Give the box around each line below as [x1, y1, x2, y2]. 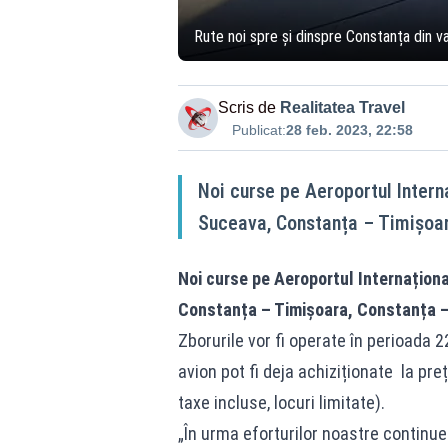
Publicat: [231, 122, 286, 138]
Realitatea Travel [279, 99, 405, 116]
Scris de [217, 99, 276, 116]
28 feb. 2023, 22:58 [285, 122, 413, 138]
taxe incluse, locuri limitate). [177, 392, 385, 413]
